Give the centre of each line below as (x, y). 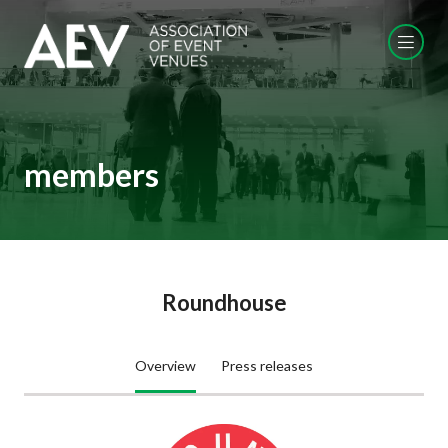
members (91, 174)
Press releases (267, 365)
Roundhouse (224, 302)
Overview (165, 365)
